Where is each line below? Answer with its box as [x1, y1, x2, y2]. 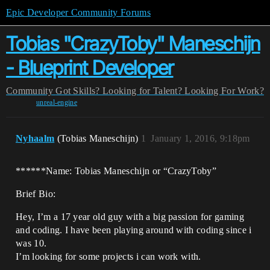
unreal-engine [36, 98, 78, 107]
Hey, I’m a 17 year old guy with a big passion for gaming [16, 212, 244, 222]
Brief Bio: [16, 189, 56, 199]
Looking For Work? [184, 86, 264, 96]
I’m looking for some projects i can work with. [16, 251, 201, 262]
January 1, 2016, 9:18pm [151, 133, 250, 143]
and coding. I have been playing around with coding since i [16, 225, 252, 235]
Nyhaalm [16, 133, 55, 143]
